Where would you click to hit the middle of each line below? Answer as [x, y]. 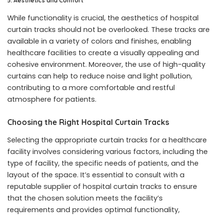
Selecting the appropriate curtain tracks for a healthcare [107, 140]
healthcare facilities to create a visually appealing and [103, 53]
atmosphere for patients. [52, 99]
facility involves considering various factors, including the [108, 152]
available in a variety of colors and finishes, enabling [99, 41]
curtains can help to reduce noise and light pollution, [100, 76]
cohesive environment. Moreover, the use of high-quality [106, 64]
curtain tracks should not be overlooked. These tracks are [108, 29]
